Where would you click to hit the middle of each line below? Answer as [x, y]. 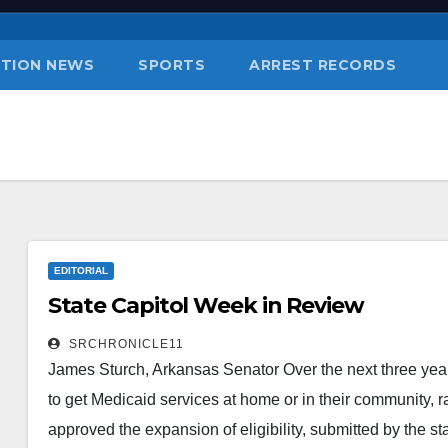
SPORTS [171, 65]
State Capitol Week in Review [205, 305]
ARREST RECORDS [322, 65]
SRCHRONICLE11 [124, 344]
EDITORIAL [80, 270]
